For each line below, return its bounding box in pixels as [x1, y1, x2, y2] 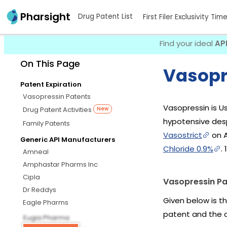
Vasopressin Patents [23, 91, 91, 101]
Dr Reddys [23, 185, 56, 195]
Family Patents [23, 119, 70, 129]
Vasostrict [163, 130, 202, 140]
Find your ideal [160, 38, 215, 49]
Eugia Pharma [23, 213, 69, 223]
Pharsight [20, 10, 70, 24]
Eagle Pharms [23, 198, 68, 208]
